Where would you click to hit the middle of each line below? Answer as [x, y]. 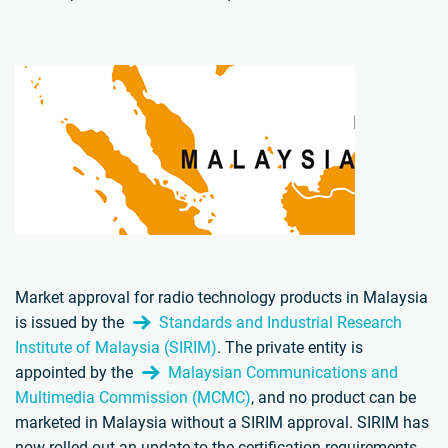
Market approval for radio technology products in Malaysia [221, 298]
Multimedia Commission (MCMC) [133, 398]
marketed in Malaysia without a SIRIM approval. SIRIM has [222, 423]
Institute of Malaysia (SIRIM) [116, 348]
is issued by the [71, 323]
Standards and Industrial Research [280, 323]
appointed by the [76, 373]
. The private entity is [290, 348]
